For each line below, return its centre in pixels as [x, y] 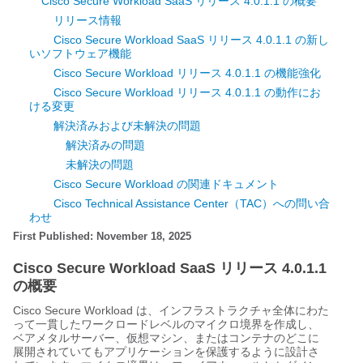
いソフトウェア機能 [80, 53]
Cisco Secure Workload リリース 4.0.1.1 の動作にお [187, 92]
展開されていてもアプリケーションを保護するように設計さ [166, 351]
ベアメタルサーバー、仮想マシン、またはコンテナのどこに [166, 337]
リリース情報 [88, 20]
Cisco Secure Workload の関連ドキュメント [166, 184]
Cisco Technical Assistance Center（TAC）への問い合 [192, 203]
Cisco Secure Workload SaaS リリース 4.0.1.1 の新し [191, 39]
